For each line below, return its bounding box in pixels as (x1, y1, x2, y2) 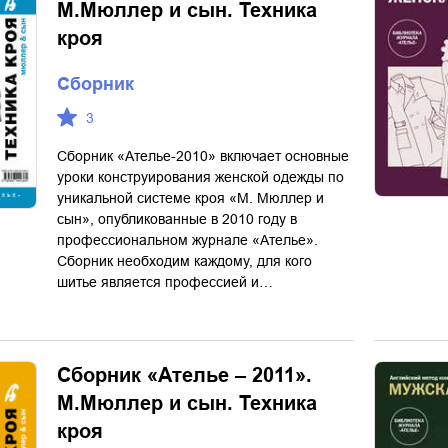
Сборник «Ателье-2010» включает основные (57, 148, 349, 164)
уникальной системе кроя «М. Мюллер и (57, 190, 324, 206)
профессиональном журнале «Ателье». (57, 232, 318, 248)
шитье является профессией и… (57, 274, 273, 290)
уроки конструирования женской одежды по (57, 169, 344, 185)
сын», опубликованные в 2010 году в (57, 211, 297, 227)
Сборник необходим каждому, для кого (57, 253, 312, 269)
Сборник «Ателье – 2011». (57, 364, 312, 386)
